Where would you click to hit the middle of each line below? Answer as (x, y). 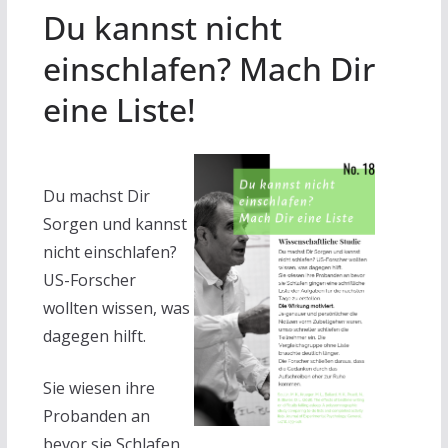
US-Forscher (89, 279)
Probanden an (96, 415)
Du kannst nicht (162, 27)
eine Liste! (119, 109)
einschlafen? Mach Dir (208, 68)
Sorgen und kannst (114, 223)
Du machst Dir (96, 195)
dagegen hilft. (94, 335)
